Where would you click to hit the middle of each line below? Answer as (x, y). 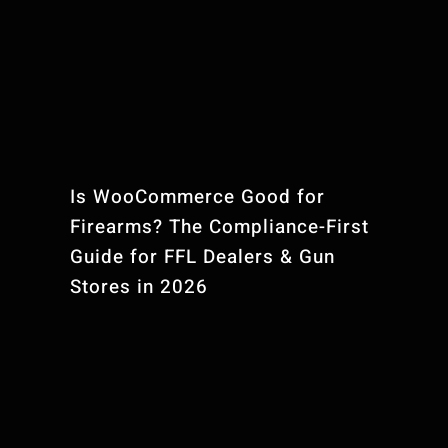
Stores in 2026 (139, 286)
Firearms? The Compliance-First (220, 226)
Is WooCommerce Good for (198, 196)
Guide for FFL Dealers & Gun (203, 256)
